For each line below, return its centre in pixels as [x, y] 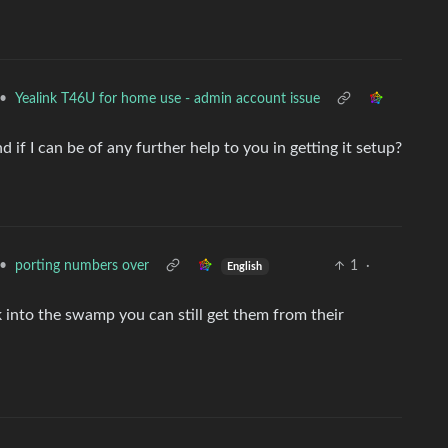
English [245, 266]
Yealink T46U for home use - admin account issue [167, 99]
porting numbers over [81, 266]
